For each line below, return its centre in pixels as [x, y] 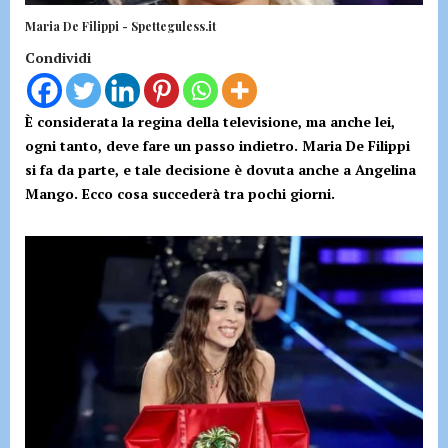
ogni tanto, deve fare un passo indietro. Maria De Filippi [217, 146]
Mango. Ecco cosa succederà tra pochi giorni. [180, 194]
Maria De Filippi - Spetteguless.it [120, 26]
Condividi [58, 58]
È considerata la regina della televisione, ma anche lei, [210, 122]
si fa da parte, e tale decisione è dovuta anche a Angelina [220, 170]
